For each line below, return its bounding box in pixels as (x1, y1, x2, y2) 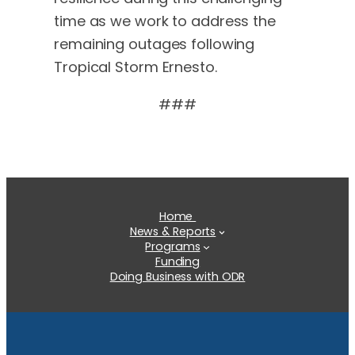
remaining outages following (54, 34, 255, 55)
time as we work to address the (54, 11, 276, 32)
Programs (145, 239, 200, 255)
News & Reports (129, 223, 216, 240)
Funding (155, 254, 200, 270)
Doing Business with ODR (109, 269, 246, 285)
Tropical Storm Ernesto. (54, 57, 217, 78)
